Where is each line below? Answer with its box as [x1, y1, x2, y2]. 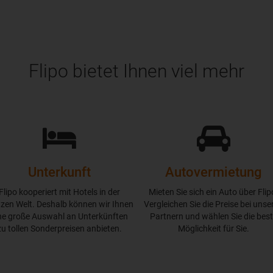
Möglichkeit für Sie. [177, 224, 249, 233]
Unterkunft [28, 165, 91, 180]
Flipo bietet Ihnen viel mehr [29, 60, 244, 82]
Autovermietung [165, 165, 262, 180]
